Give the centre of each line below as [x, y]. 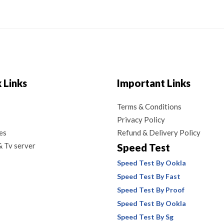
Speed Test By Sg [145, 217]
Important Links [154, 83]
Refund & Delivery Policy [159, 132]
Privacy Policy [141, 119]
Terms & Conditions [149, 106]
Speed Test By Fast [149, 176]
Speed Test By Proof [151, 190]
